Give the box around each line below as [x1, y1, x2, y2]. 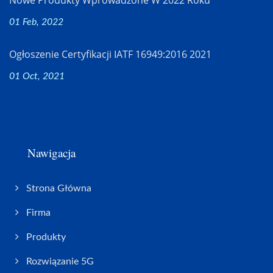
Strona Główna [26, 183, 91, 193]
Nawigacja [27, 144, 76, 160]
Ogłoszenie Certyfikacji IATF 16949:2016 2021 [9, 47, 211, 61]
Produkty [26, 232, 66, 242]
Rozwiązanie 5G [26, 256, 94, 266]
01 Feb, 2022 [9, 16, 63, 27]
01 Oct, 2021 [9, 71, 65, 81]
